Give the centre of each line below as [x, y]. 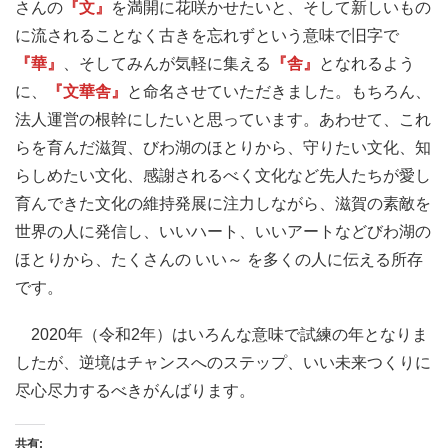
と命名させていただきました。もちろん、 [279, 91]
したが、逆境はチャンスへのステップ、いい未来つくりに [223, 363]
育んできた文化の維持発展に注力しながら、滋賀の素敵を [223, 203]
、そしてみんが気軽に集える [167, 63]
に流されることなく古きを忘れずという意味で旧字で [207, 35]
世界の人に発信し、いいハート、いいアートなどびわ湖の [223, 231]
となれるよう [367, 63]
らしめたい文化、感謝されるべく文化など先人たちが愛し [223, 175]
